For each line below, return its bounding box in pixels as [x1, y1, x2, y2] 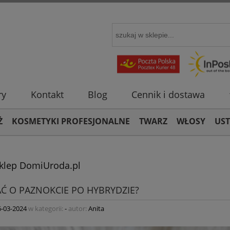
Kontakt [30, 88, 64, 101]
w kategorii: [27, 203, 65, 213]
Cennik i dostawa [131, 88, 205, 101]
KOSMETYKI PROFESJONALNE [12, 116, 130, 127]
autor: [67, 203, 88, 213]
